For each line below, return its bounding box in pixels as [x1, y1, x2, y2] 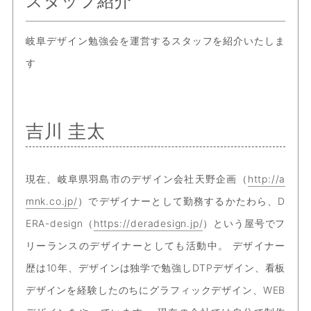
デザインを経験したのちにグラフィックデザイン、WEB [25, 284, 286, 296]
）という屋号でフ [203, 217, 286, 230]
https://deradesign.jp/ [93, 217, 203, 230]
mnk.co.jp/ [25, 195, 78, 208]
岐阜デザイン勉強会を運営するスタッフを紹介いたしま [25, 35, 286, 47]
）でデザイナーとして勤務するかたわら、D [77, 195, 286, 208]
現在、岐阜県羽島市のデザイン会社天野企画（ [25, 173, 248, 185]
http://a [247, 173, 286, 185]
